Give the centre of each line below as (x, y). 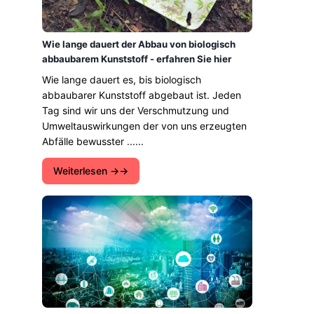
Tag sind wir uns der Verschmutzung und (136, 110)
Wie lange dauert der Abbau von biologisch (139, 44)
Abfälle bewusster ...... (93, 141)
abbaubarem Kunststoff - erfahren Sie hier (137, 59)
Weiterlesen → (86, 171)
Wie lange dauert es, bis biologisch (122, 80)
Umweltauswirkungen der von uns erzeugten (144, 126)
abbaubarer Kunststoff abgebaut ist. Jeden (142, 95)
